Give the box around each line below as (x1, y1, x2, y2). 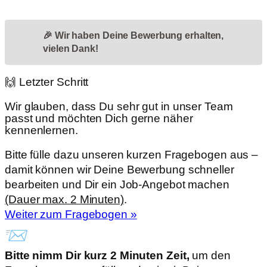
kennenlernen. (5, 123, 78, 136)
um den (192, 249, 231, 262)
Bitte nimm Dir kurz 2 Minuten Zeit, (5, 249, 193, 262)
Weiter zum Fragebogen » (5, 208, 137, 221)
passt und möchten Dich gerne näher (5, 111, 193, 125)
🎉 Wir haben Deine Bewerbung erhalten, (43, 30, 224, 41)
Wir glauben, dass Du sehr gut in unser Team (5, 100, 233, 113)
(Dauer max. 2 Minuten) (5, 193, 124, 206)
